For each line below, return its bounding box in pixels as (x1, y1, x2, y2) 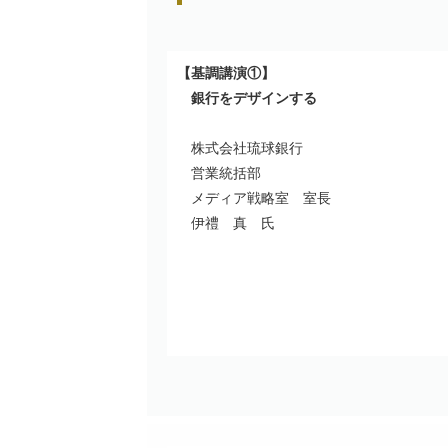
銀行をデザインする (191, 90, 317, 106)
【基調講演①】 (177, 65, 279, 81)
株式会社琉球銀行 (177, 140, 303, 156)
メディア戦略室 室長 (177, 190, 331, 206)
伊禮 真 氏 (177, 215, 275, 231)
